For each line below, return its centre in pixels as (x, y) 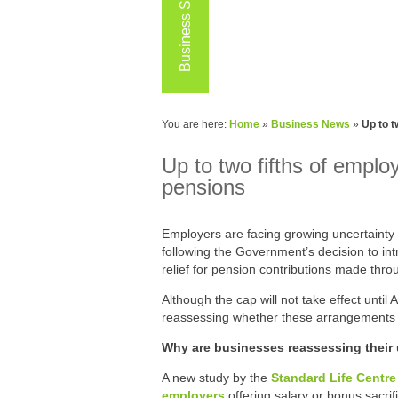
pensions (203, 187)
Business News (310, 124)
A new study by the (216, 378)
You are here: (195, 124)
